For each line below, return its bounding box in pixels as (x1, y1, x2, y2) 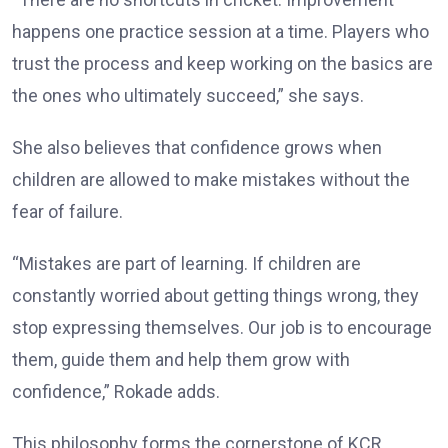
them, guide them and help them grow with (12, 348, 350, 370)
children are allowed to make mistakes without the (12, 168, 410, 190)
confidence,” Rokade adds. (12, 380, 220, 402)
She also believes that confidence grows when (12, 136, 382, 158)
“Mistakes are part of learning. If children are (12, 252, 361, 274)
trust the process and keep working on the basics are (12, 52, 433, 74)
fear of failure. (12, 200, 123, 222)
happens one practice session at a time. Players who (12, 20, 429, 42)
